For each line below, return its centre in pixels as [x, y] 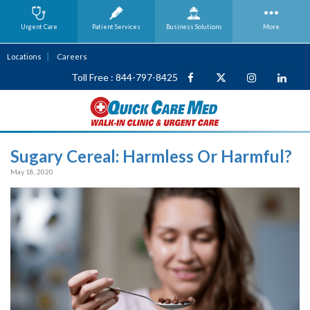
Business [180, 27]
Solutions [208, 27]
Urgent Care [39, 27]
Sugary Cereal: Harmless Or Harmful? [151, 156]
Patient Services [116, 27]
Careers [72, 56]
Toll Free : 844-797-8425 [125, 77]
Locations [24, 56]
